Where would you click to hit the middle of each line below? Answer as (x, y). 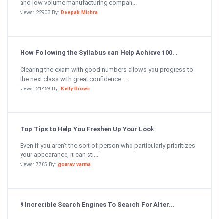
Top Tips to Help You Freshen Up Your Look (87, 129)
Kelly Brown (75, 88)
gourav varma (74, 164)
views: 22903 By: (40, 12)
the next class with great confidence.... (74, 79)
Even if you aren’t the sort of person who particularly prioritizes (108, 145)
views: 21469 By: (40, 88)
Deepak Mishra (79, 12)
